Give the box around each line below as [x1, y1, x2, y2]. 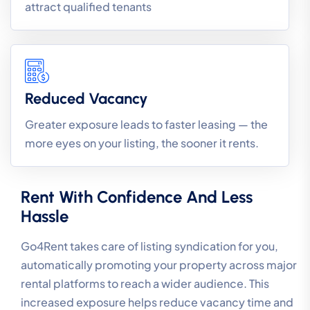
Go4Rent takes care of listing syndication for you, [21, 238, 278, 253]
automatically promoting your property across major [21, 257, 297, 272]
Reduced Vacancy [25, 89, 148, 108]
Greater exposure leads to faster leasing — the [25, 116, 268, 131]
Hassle [21, 206, 69, 226]
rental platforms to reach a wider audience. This [21, 275, 269, 291]
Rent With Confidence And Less [21, 186, 253, 207]
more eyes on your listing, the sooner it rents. [25, 135, 259, 150]
